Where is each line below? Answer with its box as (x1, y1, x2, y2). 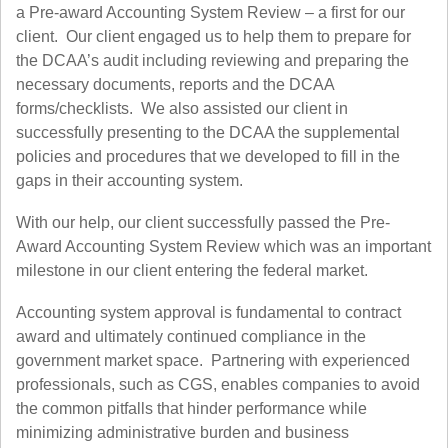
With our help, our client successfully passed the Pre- (16, 214, 390, 231)
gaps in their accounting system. (16, 172, 243, 189)
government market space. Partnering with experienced (16, 352, 410, 369)
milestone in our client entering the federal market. (16, 262, 368, 279)
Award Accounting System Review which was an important (16, 238, 431, 255)
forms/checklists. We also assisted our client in (16, 100, 348, 117)
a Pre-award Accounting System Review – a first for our (16, 4, 405, 21)
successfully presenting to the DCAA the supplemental (16, 124, 400, 141)
